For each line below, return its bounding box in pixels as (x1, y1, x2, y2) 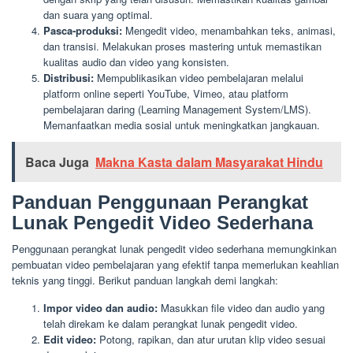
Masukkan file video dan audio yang (158, 300, 325, 316)
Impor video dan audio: (43, 300, 158, 316)
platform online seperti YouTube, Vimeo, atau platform (43, 85, 288, 101)
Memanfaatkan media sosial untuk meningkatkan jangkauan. (43, 117, 320, 132)
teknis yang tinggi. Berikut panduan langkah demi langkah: (12, 273, 278, 288)
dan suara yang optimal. (43, 6, 153, 22)
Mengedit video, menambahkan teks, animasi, (122, 22, 336, 38)
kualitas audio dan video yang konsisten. (43, 54, 229, 69)
